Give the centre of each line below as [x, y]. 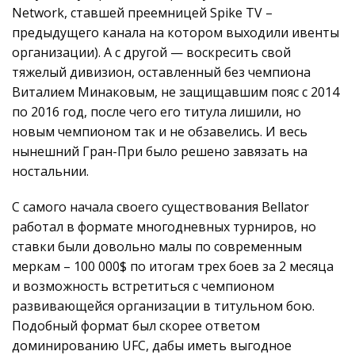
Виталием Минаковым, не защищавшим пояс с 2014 [176, 92]
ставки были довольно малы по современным [157, 247]
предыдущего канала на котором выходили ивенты [176, 33]
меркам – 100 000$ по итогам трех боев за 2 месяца [173, 267]
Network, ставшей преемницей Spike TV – [142, 13]
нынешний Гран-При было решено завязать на [160, 152]
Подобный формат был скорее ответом [136, 326]
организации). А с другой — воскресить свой [151, 53]
